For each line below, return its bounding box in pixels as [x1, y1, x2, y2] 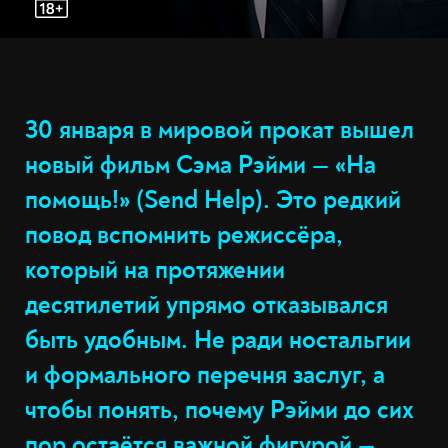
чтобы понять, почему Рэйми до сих [25, 395, 414, 426]
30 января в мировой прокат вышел [25, 115, 414, 146]
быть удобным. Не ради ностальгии [25, 325, 411, 356]
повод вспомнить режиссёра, [25, 220, 343, 251]
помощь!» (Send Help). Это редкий [25, 185, 401, 216]
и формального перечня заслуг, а [25, 360, 385, 391]
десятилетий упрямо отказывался [25, 290, 388, 321]
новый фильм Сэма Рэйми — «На [25, 150, 376, 181]
